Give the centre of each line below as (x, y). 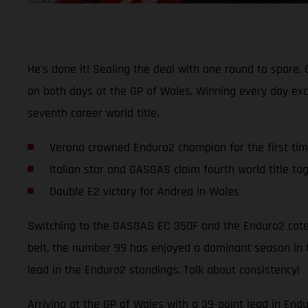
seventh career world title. (93, 113)
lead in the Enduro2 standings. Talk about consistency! (164, 269)
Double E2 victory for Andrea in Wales (144, 191)
